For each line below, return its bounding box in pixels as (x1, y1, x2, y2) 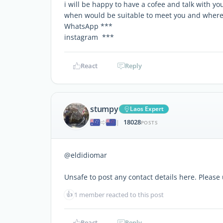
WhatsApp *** (64, 21, 112, 31)
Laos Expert (129, 105, 164, 113)
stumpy (90, 104, 118, 115)
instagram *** (64, 32, 114, 42)
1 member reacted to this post (74, 190, 164, 199)
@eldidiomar (64, 150, 107, 160)
